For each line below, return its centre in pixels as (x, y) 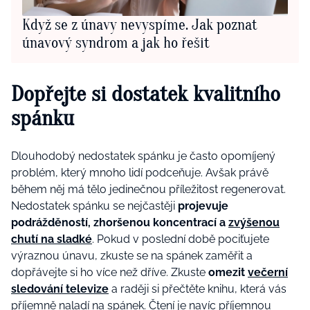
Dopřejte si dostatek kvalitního (146, 93)
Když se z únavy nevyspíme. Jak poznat (140, 25)
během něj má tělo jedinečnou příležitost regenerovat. (148, 190)
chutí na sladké (52, 239)
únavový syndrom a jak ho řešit (116, 43)
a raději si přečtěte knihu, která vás (198, 289)
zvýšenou (254, 223)
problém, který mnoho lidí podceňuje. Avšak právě (140, 173)
